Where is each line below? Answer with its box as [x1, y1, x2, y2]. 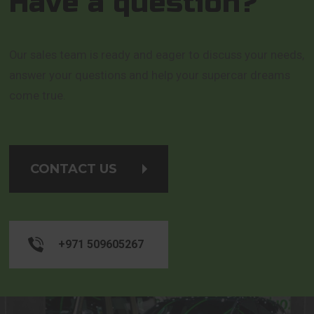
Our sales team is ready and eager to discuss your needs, [9, 48, 305, 62]
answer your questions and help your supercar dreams [9, 68, 291, 82]
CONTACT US [30, 161, 118, 177]
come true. [9, 88, 67, 102]
